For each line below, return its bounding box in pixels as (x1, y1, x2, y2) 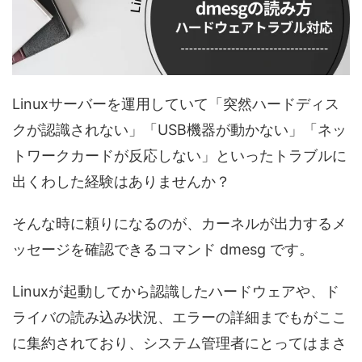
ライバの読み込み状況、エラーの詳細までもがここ (12, 309, 347, 326)
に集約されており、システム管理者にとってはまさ (12, 335, 347, 351)
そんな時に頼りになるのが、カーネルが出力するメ (12, 215, 347, 232)
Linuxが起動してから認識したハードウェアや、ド (12, 283, 339, 300)
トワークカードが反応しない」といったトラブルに (12, 147, 347, 164)
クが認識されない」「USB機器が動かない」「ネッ (12, 121, 347, 138)
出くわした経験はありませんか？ (12, 173, 230, 190)
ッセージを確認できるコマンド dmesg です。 (12, 241, 314, 258)
